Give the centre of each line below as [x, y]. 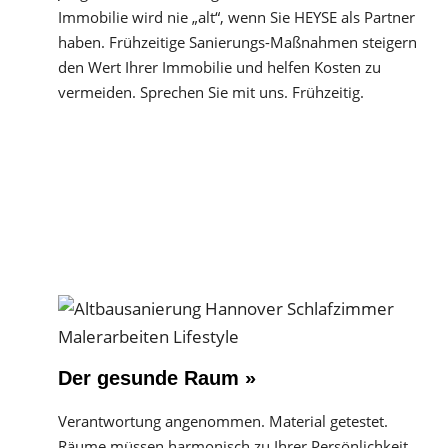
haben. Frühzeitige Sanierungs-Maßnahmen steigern [237, 42]
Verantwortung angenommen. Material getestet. [223, 421]
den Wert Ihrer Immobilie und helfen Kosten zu [219, 67]
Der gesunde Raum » [157, 378]
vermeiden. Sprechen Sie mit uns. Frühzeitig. [211, 92]
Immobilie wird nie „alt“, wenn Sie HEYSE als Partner [236, 17]
